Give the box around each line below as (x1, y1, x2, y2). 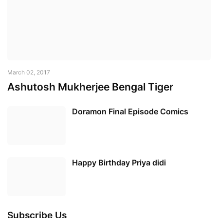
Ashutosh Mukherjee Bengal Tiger (7, 80, 173, 93)
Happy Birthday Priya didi (72, 157, 166, 167)
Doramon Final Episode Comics (72, 106, 188, 116)
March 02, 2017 (7, 68, 50, 76)
